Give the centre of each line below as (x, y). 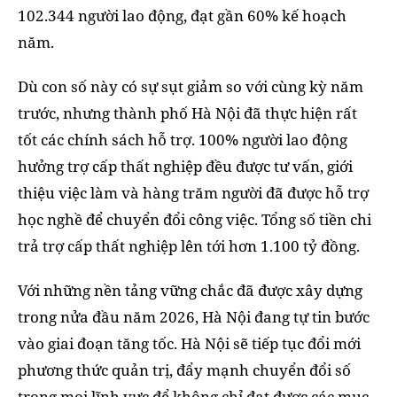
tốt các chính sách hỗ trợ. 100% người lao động (183, 139)
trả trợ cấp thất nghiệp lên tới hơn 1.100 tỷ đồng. (189, 245)
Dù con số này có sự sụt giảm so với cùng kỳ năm (191, 86)
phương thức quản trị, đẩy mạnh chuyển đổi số (184, 370)
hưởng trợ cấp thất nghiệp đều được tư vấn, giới (185, 166)
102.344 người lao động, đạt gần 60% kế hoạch (182, 15)
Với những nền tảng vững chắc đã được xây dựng (190, 290)
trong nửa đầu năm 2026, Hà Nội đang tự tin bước (194, 316)
